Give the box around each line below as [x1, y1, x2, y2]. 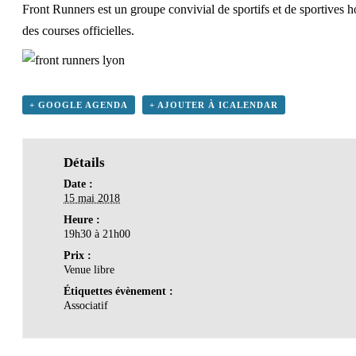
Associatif [64, 299, 109, 311]
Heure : [64, 213, 101, 226]
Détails [64, 154, 106, 170]
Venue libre [64, 263, 115, 276]
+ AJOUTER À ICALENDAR [149, 99, 278, 110]
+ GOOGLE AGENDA [29, 99, 128, 110]
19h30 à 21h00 [64, 227, 131, 240]
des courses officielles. [22, 23, 134, 37]
